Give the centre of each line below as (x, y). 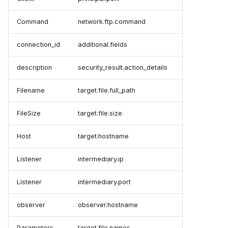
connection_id (38, 45)
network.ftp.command (112, 22)
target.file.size (100, 113)
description (34, 68)
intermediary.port (104, 182)
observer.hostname (108, 205)
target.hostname (103, 136)
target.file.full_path (107, 91)
